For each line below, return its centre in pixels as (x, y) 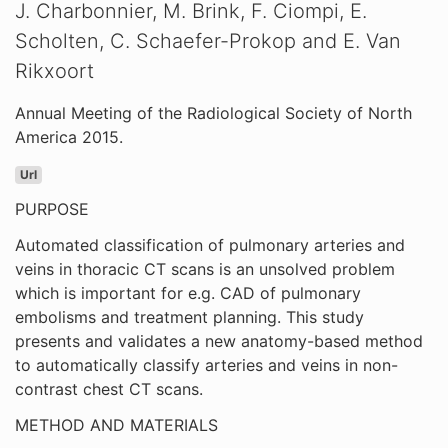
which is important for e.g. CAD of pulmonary (188, 293)
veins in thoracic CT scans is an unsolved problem (205, 269)
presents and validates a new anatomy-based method (219, 341)
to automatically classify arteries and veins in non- (206, 365)
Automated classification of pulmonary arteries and (210, 245)
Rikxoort (54, 71)
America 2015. (69, 137)
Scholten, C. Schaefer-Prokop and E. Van (208, 41)
